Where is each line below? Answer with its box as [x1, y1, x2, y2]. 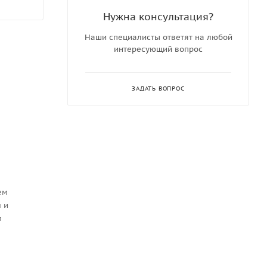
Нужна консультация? [103, 10, 213, 23]
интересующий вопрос [114, 44, 203, 54]
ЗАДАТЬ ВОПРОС [132, 85, 185, 92]
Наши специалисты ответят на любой [84, 32, 232, 42]
